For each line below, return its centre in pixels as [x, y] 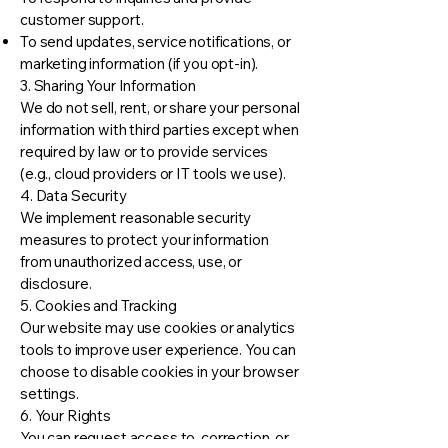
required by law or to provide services [144, 151]
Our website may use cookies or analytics [158, 327]
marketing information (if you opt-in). [139, 63]
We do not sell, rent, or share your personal [160, 107]
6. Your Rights [65, 415]
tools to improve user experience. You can [158, 349]
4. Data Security [73, 195]
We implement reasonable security [136, 217]
